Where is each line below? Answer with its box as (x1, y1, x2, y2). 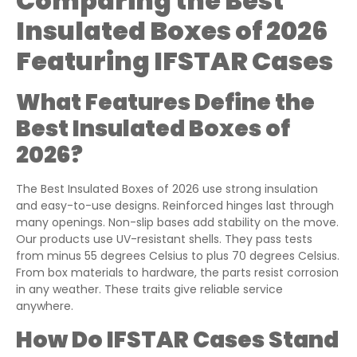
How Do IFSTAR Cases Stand (16, 324, 339, 355)
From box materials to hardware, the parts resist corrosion (16, 265, 339, 281)
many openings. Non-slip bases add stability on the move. (16, 214, 339, 231)
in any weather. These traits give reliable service (16, 281, 283, 298)
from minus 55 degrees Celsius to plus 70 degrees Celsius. (16, 248, 339, 265)
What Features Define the (16, 87, 315, 119)
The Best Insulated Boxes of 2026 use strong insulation (16, 181, 318, 198)
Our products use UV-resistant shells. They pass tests (16, 231, 312, 248)
